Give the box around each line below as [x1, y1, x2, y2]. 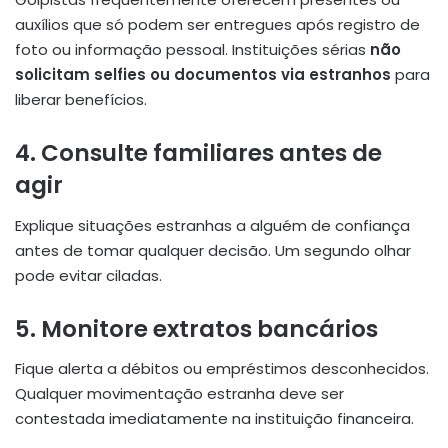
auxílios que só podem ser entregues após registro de [15, 14, 420, 36]
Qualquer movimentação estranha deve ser [15, 383, 344, 405]
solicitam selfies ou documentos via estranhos [15, 64, 391, 86]
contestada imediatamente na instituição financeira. [15, 408, 414, 430]
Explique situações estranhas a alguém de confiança [15, 214, 410, 236]
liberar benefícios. [15, 89, 147, 111]
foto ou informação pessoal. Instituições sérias [15, 39, 370, 61]
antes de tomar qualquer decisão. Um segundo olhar [15, 239, 411, 261]
